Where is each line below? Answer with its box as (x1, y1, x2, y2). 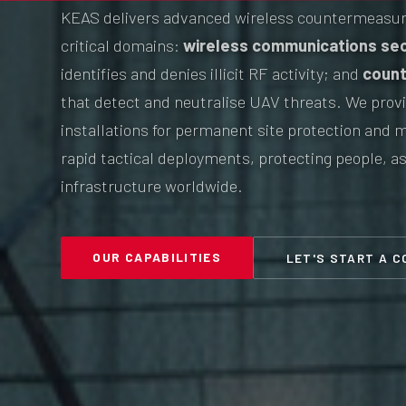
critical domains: (61, 34, 184, 55)
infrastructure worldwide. (61, 175, 244, 196)
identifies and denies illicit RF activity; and (61, 63, 363, 83)
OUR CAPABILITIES (92, 249, 222, 265)
